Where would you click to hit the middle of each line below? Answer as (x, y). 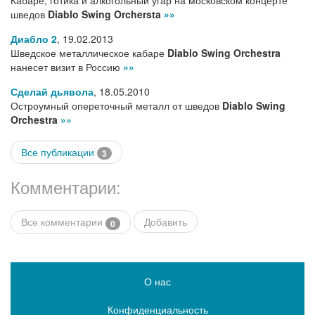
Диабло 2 (34, 39)
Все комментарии (63, 222)
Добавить (166, 222)
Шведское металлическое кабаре (89, 53)
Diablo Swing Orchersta (104, 14)
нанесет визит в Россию (67, 67)
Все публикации (59, 152)
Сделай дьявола (52, 91)
